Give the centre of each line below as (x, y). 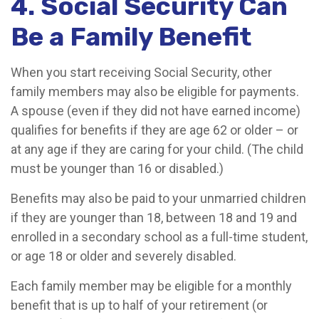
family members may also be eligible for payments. (155, 91)
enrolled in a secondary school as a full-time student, (159, 237)
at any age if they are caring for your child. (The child (157, 149)
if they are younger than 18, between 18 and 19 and (154, 218)
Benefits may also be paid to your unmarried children (158, 198)
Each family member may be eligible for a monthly (151, 286)
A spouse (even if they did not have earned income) (156, 111)
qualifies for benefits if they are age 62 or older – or (155, 130)
